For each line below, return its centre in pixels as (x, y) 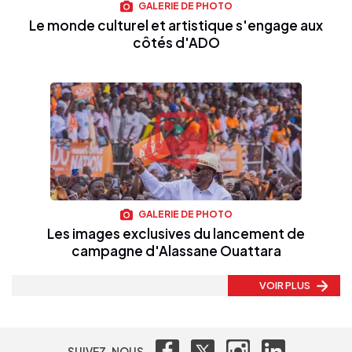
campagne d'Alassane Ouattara (176, 251)
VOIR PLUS (286, 286)
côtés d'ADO (176, 42)
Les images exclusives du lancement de (176, 234)
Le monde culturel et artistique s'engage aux (176, 25)
